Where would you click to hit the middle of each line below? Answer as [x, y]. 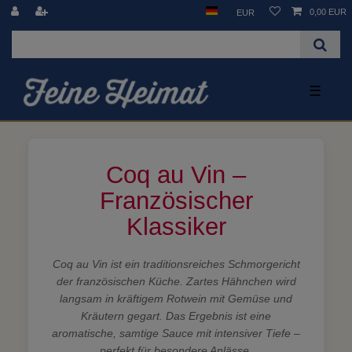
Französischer [176, 200]
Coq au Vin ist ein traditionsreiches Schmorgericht [176, 264]
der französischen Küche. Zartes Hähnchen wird [176, 281]
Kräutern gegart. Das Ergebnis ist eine [176, 315]
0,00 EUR [328, 12]
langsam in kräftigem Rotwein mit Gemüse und [176, 298]
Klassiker [176, 226]
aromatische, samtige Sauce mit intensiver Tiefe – [176, 333]
